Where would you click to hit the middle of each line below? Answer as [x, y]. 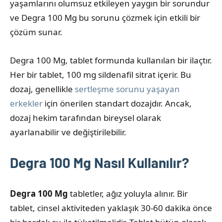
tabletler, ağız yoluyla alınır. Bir [128, 193]
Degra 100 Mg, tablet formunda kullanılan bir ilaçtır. [111, 60]
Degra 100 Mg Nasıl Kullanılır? [100, 162]
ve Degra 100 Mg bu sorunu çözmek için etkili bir [105, 17]
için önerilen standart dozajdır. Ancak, [117, 103]
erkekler [26, 103]
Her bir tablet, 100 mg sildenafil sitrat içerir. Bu [101, 74]
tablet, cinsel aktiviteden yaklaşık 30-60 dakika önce [111, 208]
